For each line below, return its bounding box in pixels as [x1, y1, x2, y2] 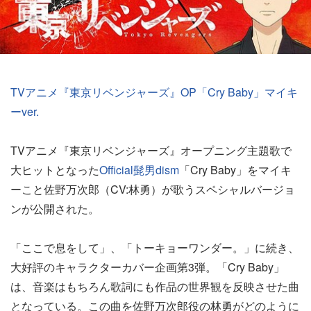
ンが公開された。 [10, 200, 99, 217]
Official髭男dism [99, 161, 179, 178]
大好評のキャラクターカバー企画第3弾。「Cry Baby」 [10, 258, 285, 275]
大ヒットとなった [10, 161, 99, 178]
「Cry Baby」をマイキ [179, 161, 292, 178]
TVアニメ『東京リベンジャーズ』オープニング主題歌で [10, 142, 292, 158]
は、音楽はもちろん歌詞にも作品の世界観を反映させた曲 [10, 278, 299, 294]
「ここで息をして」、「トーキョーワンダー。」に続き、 [10, 239, 299, 255]
